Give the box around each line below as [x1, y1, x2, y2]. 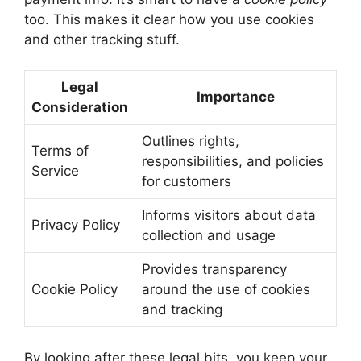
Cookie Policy [31, 281, 118, 298]
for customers [142, 173, 231, 190]
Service [31, 163, 79, 180]
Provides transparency [142, 261, 287, 278]
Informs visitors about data [142, 207, 316, 224]
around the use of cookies [142, 281, 310, 298]
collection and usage [142, 227, 276, 244]
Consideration [31, 99, 128, 116]
